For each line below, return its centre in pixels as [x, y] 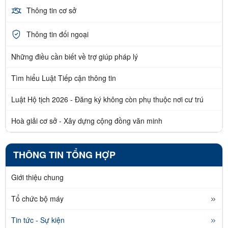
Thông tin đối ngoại [58, 34]
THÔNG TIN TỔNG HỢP [64, 155]
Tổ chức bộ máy [37, 199]
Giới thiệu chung [37, 177]
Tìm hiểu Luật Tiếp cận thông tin [64, 78]
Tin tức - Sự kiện [38, 220]
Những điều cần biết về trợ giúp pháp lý [75, 57]
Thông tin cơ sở [51, 10]
